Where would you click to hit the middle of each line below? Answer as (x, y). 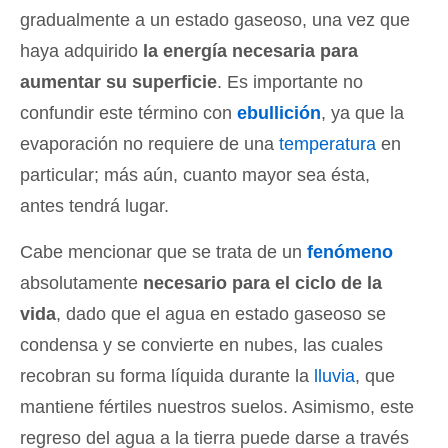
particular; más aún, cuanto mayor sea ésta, (195, 175)
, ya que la (362, 113)
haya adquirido (81, 51)
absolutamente (81, 283)
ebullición (279, 113)
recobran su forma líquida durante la (167, 376)
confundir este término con (128, 113)
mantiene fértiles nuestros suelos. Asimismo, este (217, 407)
